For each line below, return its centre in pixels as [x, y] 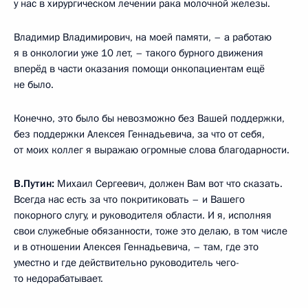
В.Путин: [34, 183]
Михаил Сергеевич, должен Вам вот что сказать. [168, 183]
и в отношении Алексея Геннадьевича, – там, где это [136, 246]
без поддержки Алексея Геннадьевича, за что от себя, [139, 134]
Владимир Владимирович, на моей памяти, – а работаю [143, 37]
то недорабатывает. [58, 278]
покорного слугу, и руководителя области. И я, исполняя [143, 215]
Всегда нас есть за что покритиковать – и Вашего [129, 199]
